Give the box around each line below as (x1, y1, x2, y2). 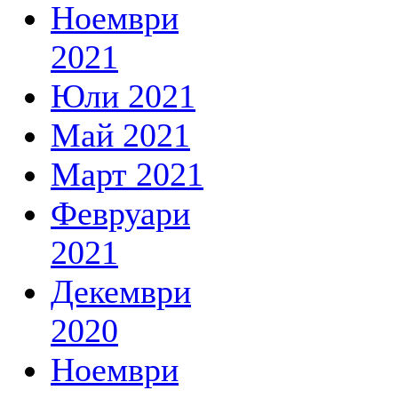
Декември (51, 273, 191, 310)
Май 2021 (51, 116, 190, 154)
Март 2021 (51, 155, 203, 193)
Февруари (51, 195, 190, 232)
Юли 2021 (51, 77, 195, 115)
